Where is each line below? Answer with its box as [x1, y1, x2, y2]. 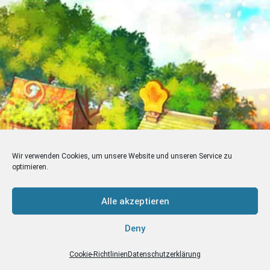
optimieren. [12, 163, 48, 171]
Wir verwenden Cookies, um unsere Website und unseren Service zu [12, 152, 232, 160]
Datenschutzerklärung [128, 250, 201, 259]
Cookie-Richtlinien [69, 250, 128, 259]
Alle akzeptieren [101, 195, 169, 207]
